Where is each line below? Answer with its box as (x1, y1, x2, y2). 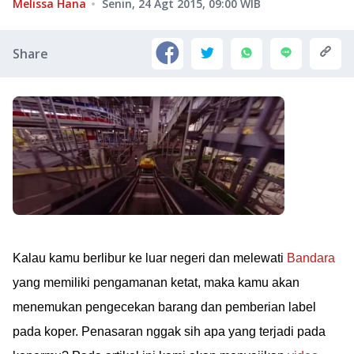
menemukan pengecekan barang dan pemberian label (13, 300, 316, 314)
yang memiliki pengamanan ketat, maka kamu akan (13, 276, 299, 289)
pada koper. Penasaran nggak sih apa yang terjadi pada (13, 325, 326, 338)
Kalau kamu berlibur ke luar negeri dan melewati (13, 251, 287, 265)
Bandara (287, 251, 335, 265)
